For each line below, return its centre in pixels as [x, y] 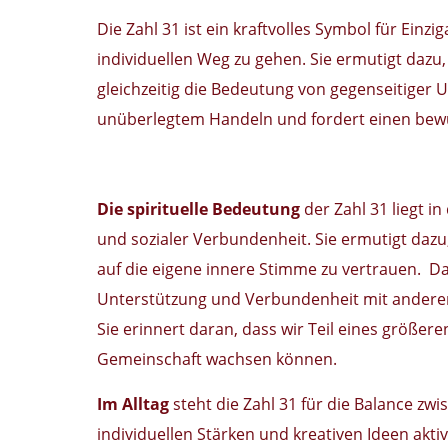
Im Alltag [133, 404]
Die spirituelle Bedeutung [198, 209]
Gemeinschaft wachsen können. [217, 359]
